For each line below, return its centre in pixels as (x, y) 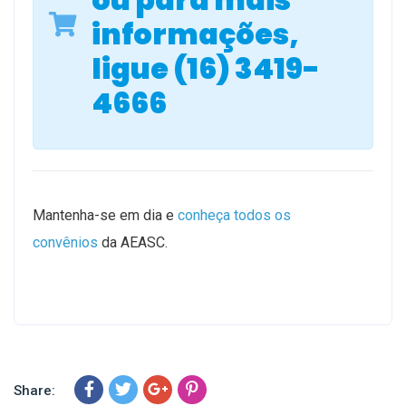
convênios (65, 242)
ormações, (216, 34)
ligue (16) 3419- (206, 68)
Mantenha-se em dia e (105, 215)
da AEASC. (133, 242)
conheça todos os (234, 215)
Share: (34, 390)
